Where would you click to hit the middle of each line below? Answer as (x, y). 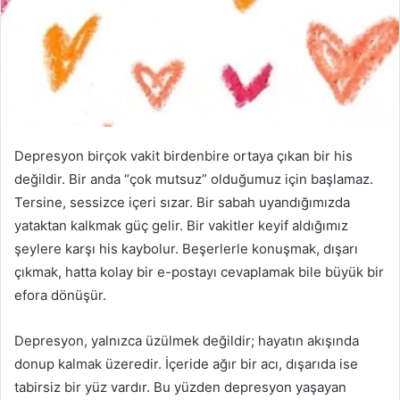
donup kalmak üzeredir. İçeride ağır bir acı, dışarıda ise (186, 363)
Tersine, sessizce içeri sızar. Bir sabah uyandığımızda (182, 202)
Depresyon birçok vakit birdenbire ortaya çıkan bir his (183, 155)
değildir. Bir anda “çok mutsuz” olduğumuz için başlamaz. (194, 179)
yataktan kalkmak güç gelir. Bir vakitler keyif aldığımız (181, 225)
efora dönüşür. (60, 295)
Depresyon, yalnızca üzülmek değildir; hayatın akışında (187, 340)
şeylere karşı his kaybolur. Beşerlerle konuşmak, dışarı (186, 248)
